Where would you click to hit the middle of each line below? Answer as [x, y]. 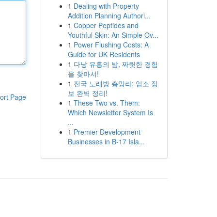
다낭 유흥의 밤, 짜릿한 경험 [116, 64]
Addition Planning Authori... [109, 15]
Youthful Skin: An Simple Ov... [113, 35]
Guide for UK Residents [104, 54]
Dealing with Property [106, 6]
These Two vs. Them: [107, 103]
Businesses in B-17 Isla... [106, 141]
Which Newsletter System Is [110, 112]
